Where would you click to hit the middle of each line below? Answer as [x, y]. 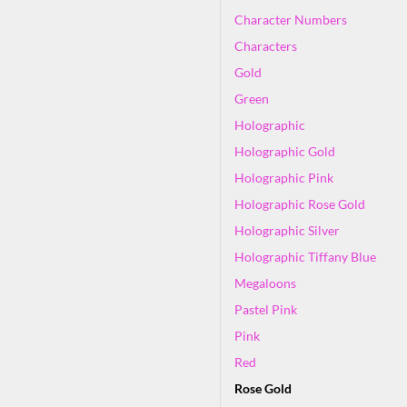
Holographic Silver [287, 230]
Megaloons [265, 283]
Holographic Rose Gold [300, 203]
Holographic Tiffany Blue [305, 256]
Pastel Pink [266, 309]
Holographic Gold [285, 151]
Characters [266, 45]
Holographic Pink [284, 177]
